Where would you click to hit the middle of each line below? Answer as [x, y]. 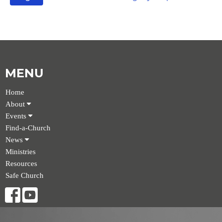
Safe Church [25, 175]
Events [17, 116]
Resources [21, 164]
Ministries [21, 152]
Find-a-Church [28, 128]
